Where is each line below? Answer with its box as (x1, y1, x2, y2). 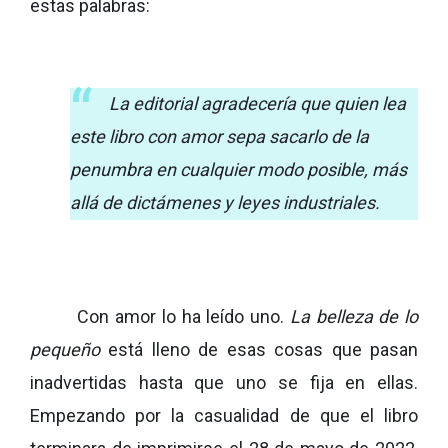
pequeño (30, 339, 100, 360)
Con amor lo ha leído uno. (77, 306, 290, 327)
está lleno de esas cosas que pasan (100, 339, 418, 360)
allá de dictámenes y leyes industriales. (70, 192, 380, 213)
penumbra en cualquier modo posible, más (70, 159, 407, 180)
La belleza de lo (289, 306, 419, 327)
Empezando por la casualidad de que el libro (30, 405, 418, 426)
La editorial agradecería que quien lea (109, 93, 406, 114)
